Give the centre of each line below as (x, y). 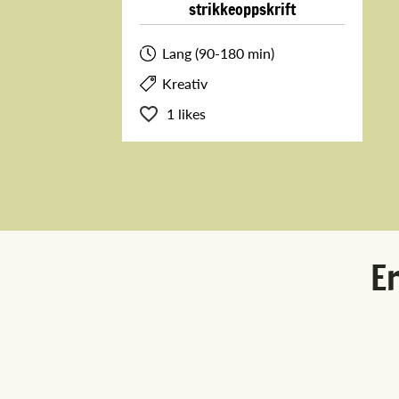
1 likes (186, 114)
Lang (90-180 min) (218, 53)
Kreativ (185, 84)
